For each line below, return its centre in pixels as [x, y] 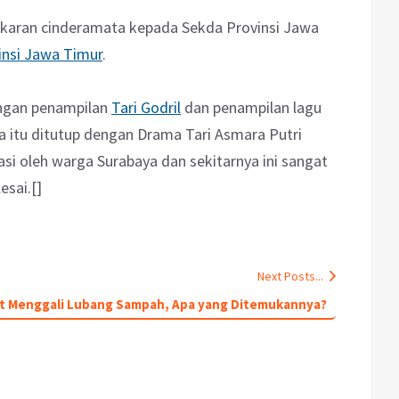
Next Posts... [290, 277]
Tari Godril [146, 108]
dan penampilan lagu [251, 108]
